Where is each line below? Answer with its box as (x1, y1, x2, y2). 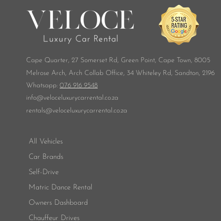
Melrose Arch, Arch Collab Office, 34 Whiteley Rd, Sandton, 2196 (26, 70, 215, 77)
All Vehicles (29, 138, 63, 146)
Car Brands (29, 153, 63, 161)
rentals (26, 107, 45, 114)
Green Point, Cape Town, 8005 (121, 57, 210, 64)
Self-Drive (29, 169, 59, 176)
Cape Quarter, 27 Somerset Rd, (26, 57, 121, 64)
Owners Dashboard (29, 199, 88, 207)
